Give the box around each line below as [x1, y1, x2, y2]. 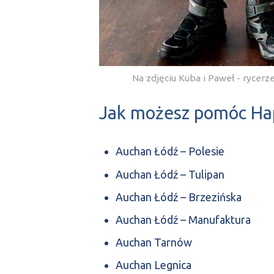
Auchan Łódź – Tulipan [116, 168, 224, 180]
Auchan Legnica [116, 259, 191, 272]
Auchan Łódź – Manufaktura [116, 213, 251, 226]
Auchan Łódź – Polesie [116, 145, 224, 158]
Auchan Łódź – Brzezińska [116, 190, 242, 203]
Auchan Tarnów [116, 236, 192, 249]
